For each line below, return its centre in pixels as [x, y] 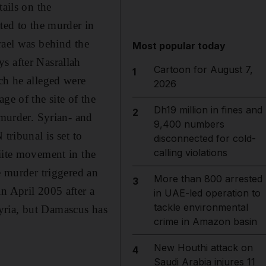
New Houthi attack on [203, 248]
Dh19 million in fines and [208, 110]
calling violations [190, 153]
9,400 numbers [189, 124]
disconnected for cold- [205, 138]
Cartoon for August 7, [203, 69]
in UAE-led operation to [207, 193]
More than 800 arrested [208, 179]
